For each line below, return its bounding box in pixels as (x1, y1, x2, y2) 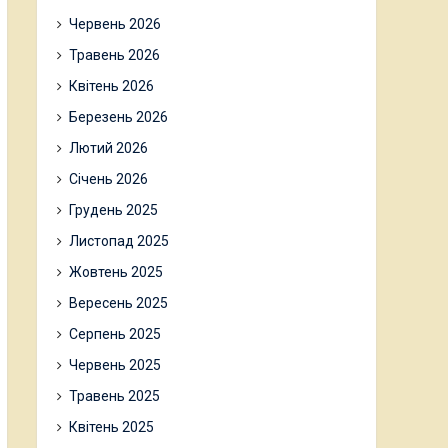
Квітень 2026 (69, 78, 154, 94)
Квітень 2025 (69, 419, 154, 435)
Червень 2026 (69, 16, 161, 32)
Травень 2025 (69, 388, 160, 404)
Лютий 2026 (69, 140, 148, 156)
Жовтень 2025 (69, 264, 163, 280)
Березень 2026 (69, 109, 168, 125)
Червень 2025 (69, 357, 161, 373)
